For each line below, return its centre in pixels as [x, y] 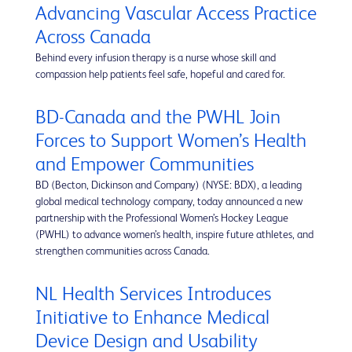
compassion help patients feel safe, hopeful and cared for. [160, 75]
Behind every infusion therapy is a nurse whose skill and [156, 59]
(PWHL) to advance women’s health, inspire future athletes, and [174, 235]
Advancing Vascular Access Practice [176, 15]
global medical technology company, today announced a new [169, 202]
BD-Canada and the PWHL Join [158, 119]
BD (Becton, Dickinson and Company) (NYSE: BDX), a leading [169, 186]
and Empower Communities [145, 166]
